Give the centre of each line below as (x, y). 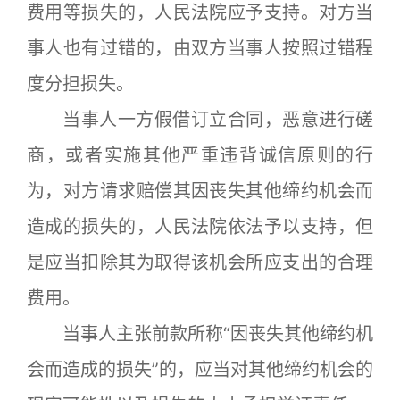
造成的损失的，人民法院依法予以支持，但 (200, 227)
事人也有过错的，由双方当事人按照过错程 (200, 48)
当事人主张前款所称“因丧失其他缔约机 (200, 334)
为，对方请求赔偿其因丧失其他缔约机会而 (200, 191)
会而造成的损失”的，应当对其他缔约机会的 (200, 370)
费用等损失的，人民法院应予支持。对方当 (200, 12)
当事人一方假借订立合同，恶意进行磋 (200, 120)
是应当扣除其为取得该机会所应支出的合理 (200, 262)
